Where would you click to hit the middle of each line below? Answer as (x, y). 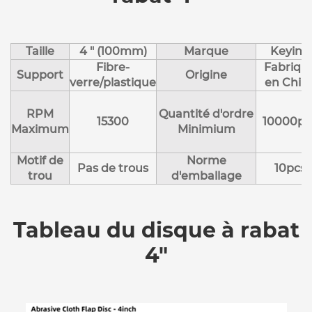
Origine (206, 75)
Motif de (40, 160)
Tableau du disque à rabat (156, 230)
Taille (40, 51)
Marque (206, 51)
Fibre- (113, 67)
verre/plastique (113, 82)
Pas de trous (113, 168)
